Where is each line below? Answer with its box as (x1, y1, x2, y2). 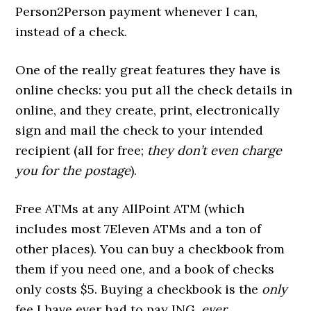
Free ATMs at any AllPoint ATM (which (15, 201, 245, 217)
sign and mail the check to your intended (15, 122, 264, 138)
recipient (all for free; (15, 142, 148, 158)
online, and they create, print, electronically (15, 102, 280, 118)
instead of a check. (15, 24, 128, 40)
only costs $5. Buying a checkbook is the (15, 281, 262, 297)
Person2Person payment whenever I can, (15, 3, 258, 19)
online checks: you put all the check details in (15, 82, 293, 98)
